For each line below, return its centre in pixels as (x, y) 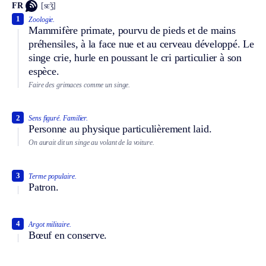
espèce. (44, 71)
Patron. (44, 187)
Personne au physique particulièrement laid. (120, 129)
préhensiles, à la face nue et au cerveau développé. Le (141, 44)
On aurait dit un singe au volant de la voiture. (91, 143)
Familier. (75, 118)
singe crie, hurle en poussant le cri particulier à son (135, 57)
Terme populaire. (53, 176)
